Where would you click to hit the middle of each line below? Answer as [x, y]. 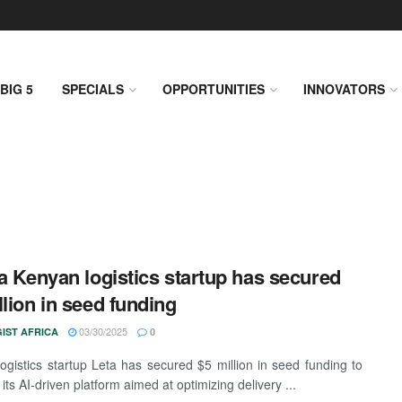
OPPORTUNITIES [214, 89]
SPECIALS [93, 89]
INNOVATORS [344, 89]
